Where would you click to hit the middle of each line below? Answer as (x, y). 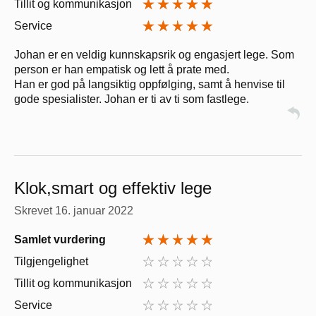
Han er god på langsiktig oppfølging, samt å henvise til (150, 85)
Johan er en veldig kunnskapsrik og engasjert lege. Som (154, 55)
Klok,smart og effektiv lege (113, 188)
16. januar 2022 (94, 211)
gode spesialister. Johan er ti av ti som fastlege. (132, 99)
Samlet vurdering (60, 240)
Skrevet (35, 211)
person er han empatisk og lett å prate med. (122, 70)
